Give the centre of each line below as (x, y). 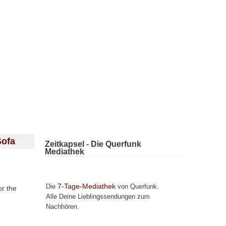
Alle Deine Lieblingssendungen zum (98, 197)
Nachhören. (63, 207)
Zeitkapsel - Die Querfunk (93, 144)
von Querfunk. (137, 187)
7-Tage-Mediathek (87, 186)
